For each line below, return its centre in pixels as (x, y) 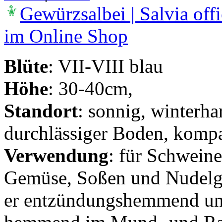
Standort (41, 111)
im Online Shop (66, 36)
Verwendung (56, 155)
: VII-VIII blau (106, 66)
